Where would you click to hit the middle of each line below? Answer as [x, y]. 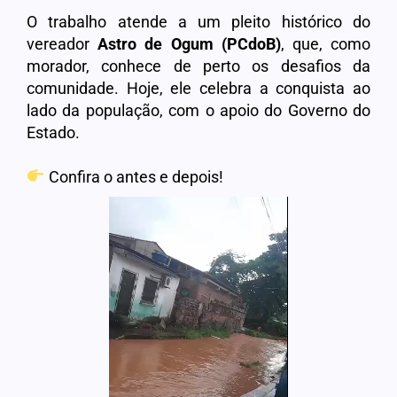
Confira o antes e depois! [134, 176]
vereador [62, 43]
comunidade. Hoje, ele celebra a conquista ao [198, 88]
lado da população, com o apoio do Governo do [198, 110]
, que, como [326, 43]
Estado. [53, 132]
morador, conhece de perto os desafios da [198, 66]
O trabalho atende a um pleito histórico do [198, 21]
